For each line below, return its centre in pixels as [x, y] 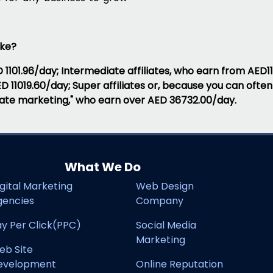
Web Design [165, 186]
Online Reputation [179, 264]
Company [160, 201]
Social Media [166, 225]
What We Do [102, 167]
